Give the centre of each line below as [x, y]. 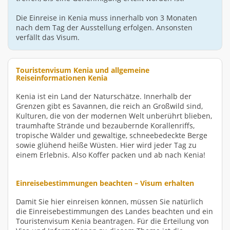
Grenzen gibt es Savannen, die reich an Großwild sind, [109, 106]
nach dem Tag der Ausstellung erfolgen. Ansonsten [104, 27]
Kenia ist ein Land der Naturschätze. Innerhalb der [104, 96]
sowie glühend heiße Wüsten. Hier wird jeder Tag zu [106, 145]
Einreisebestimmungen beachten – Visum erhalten [105, 183]
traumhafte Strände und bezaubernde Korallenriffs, [105, 125]
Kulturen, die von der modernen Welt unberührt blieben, [114, 116]
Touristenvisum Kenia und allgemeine [83, 70]
